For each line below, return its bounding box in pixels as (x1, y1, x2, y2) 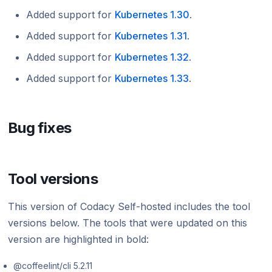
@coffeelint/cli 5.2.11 (13, 260, 92, 271)
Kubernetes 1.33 (114, 72, 189, 84)
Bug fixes (7, 118, 72, 137)
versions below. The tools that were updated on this (7, 216, 247, 229)
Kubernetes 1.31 (114, 29, 187, 42)
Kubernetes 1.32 (114, 50, 189, 63)
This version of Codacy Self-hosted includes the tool (7, 200, 250, 212)
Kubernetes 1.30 (114, 8, 189, 21)
